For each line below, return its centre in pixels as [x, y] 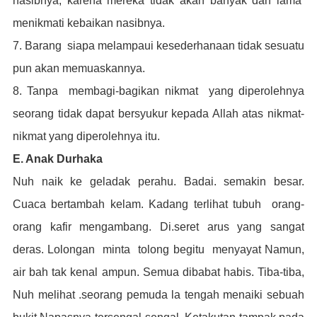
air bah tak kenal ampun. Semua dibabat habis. [135, 272]
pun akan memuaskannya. [79, 68]
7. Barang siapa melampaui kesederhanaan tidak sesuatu [158, 46]
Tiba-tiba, [281, 272]
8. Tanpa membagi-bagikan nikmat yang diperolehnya [158, 91]
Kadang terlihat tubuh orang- [227, 204]
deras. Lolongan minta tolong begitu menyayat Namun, [158, 249]
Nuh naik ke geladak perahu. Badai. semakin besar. [158, 181]
